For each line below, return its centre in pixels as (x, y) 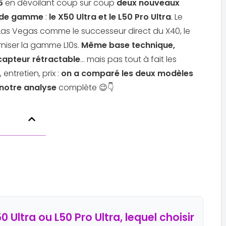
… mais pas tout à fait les (128, 59)
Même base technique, (128, 45)
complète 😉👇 (86, 87)
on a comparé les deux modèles (127, 73)
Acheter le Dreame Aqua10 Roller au (145, 12)
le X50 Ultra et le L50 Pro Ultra (110, 17)
